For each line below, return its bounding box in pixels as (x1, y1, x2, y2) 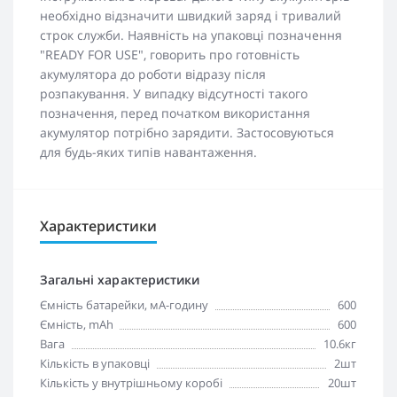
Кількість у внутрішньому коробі (40, 375, 222, 391)
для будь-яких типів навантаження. (40, 144, 257, 160)
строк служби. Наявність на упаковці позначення (40, 27, 342, 43)
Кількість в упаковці (40, 355, 150, 371)
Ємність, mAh (40, 316, 113, 332)
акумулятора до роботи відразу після (40, 66, 266, 82)
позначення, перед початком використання (40, 105, 310, 121)
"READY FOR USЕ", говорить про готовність (40, 46, 300, 63)
